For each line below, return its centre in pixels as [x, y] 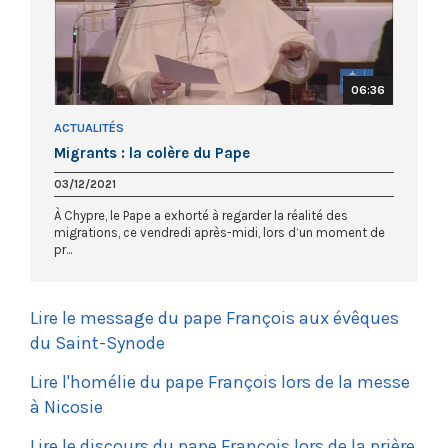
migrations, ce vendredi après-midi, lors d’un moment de [219, 232]
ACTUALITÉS [89, 127]
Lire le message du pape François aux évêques [214, 317]
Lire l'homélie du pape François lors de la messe [220, 381]
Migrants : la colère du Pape [152, 152]
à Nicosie [66, 406]
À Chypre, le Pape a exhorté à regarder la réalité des [201, 215]
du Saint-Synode [97, 342]
